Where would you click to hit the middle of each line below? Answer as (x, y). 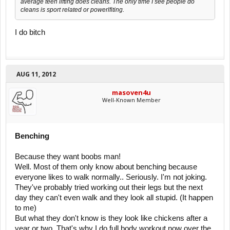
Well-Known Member (131, 100)
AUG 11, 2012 (36, 74)
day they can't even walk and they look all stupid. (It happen (114, 198)
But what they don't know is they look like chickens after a (111, 218)
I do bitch (30, 33)
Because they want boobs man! (68, 157)
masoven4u (131, 93)
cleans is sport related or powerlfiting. (72, 9)
